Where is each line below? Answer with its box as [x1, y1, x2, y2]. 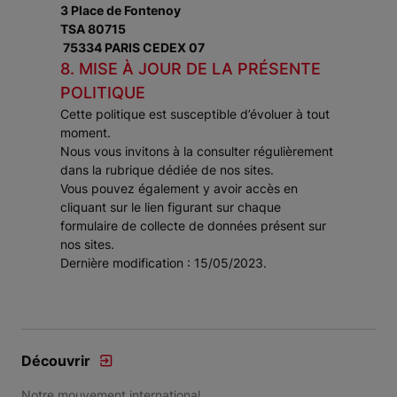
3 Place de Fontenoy [60, 3, 181, 18]
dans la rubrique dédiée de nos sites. [60, 162, 274, 177]
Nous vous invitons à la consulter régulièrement [60, 144, 333, 159]
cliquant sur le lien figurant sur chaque [60, 199, 281, 214]
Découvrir [21, 352, 90, 370]
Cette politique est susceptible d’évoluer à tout [60, 106, 330, 121]
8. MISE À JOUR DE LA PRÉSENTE [60, 59, 321, 78]
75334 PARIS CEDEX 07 [60, 40, 205, 55]
